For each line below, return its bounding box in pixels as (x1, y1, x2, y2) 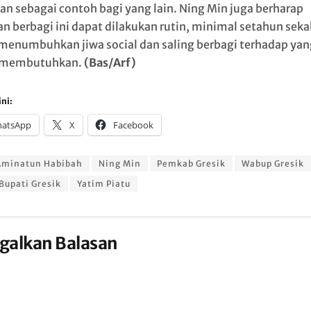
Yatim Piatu (76, 178, 131, 189)
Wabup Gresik (241, 158, 304, 169)
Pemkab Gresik (156, 158, 226, 169)
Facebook (112, 118, 153, 131)
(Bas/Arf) (83, 55, 136, 69)
